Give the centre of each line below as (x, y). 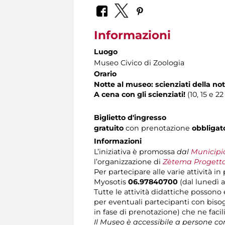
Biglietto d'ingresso (130, 118)
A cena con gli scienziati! (140, 95)
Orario (105, 74)
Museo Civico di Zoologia (139, 63)
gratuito (109, 128)
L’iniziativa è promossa (134, 152)
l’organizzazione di (128, 162)
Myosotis (111, 182)
